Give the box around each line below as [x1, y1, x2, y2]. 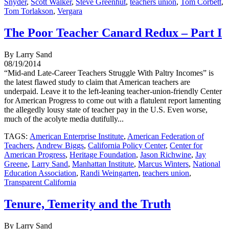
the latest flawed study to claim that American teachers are [4, 77, 190, 86]
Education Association [4, 168, 76, 177]
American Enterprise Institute [30, 131, 124, 141]
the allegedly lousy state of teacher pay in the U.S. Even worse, [4, 105, 208, 114]
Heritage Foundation [70, 150, 136, 159]
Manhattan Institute [72, 159, 134, 168]
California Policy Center [88, 141, 166, 150]
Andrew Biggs [36, 141, 84, 150]
